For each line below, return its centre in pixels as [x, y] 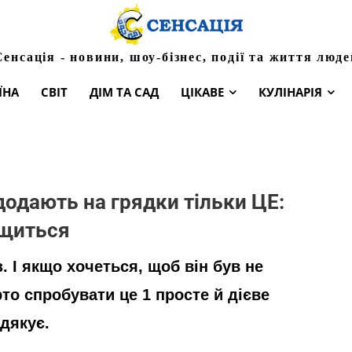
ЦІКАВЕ [202, 92]
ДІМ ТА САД [124, 92]
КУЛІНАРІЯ [290, 92]
